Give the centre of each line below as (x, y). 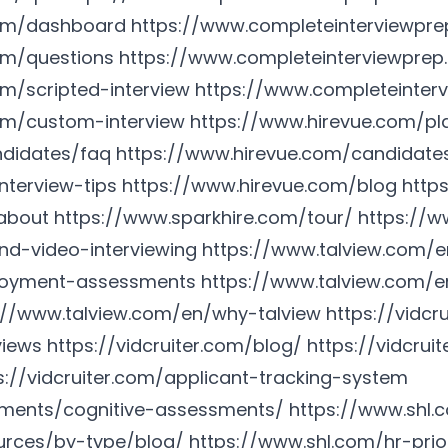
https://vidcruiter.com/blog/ (174, 345)
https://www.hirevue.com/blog (259, 185)
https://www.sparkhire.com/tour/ (203, 217)
